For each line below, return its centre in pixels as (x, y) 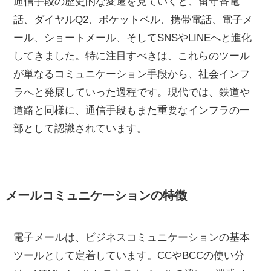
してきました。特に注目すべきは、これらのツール (132, 56)
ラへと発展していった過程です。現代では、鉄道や (132, 92)
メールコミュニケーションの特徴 (96, 196)
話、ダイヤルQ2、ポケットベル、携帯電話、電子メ (133, 19)
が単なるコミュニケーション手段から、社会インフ (132, 74)
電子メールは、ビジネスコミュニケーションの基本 (132, 238)
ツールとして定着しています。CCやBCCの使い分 (129, 256)
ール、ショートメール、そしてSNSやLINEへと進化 (133, 38)
